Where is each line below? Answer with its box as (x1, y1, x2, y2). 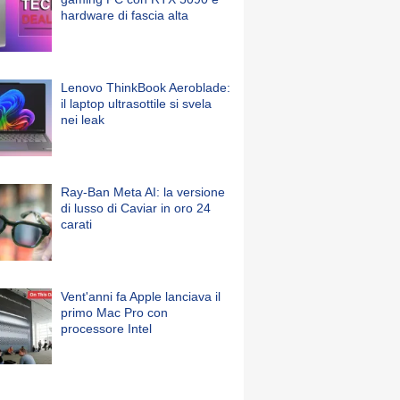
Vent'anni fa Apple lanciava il (61, 288, 221, 304)
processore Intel (61, 321, 152, 336)
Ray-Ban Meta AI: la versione (61, 184, 225, 199)
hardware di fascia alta (61, 8, 188, 23)
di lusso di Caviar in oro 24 (61, 200, 211, 215)
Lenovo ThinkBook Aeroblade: (61, 80, 230, 96)
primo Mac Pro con (61, 304, 168, 320)
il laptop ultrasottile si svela (61, 96, 212, 112)
